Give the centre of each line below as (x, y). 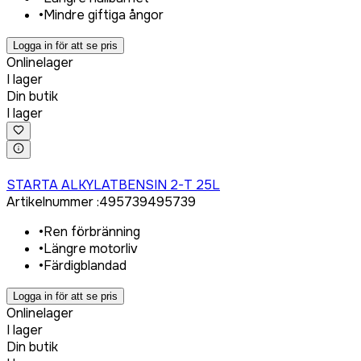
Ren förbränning (92, 232)
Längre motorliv (91, 249)
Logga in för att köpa (61, 168)
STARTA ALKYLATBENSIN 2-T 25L (113, 185)
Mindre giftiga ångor (104, 15)
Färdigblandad (85, 266)
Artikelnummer (50, 202)
